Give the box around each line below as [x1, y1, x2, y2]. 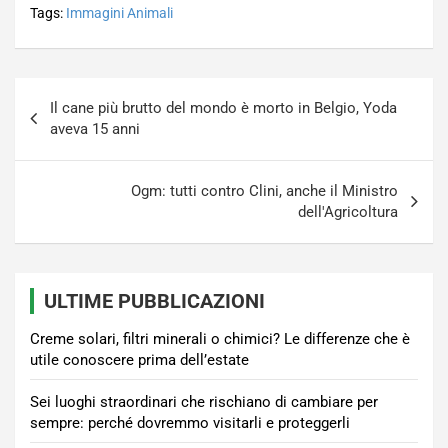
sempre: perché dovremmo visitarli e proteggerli [30, 414, 350, 432]
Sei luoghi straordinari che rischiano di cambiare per [30, 393, 378, 411]
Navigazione [14, 78, 150, 107]
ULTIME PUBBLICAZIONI [44, 289, 265, 313]
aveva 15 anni [50, 120, 140, 138]
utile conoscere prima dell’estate [30, 351, 249, 369]
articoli [14, 110, 90, 139]
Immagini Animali [66, 5, 173, 21]
